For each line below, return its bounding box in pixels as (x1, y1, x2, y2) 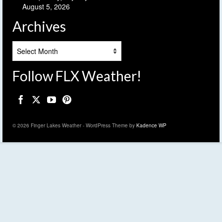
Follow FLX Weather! (12, 67, 141, 85)
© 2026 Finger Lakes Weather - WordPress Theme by (12, 121, 136, 129)
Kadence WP (136, 121, 166, 129)
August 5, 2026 (22, 1, 70, 12)
